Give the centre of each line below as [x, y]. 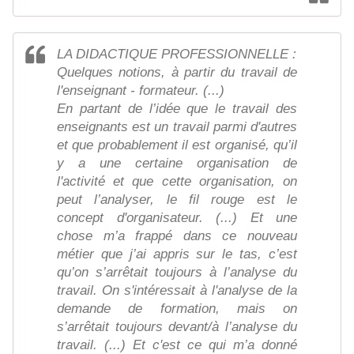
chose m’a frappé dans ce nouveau [177, 236]
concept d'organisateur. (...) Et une [177, 218]
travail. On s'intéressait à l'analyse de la [177, 291]
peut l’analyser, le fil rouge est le [177, 200]
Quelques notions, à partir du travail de [177, 73]
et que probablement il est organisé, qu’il [177, 145]
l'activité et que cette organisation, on [177, 182]
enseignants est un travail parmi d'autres [177, 127]
